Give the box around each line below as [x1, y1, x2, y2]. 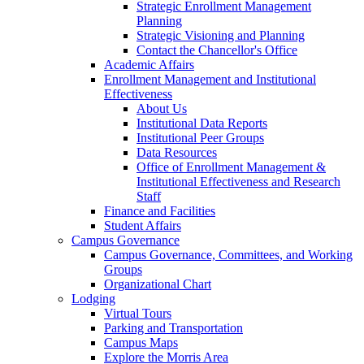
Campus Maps [104, 335, 178, 349]
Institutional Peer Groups [136, 130, 264, 145]
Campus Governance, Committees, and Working [104, 247, 353, 262]
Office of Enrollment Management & [136, 159, 326, 174]
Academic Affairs [104, 57, 194, 71]
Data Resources [136, 145, 217, 159]
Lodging [71, 291, 115, 305]
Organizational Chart [104, 276, 211, 291]
